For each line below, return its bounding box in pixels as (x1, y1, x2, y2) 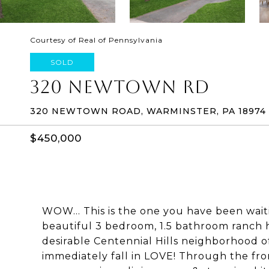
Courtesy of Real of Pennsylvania (30, 35, 163, 44)
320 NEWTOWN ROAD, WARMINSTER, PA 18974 (30, 106, 266, 116)
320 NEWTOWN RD (30, 76, 210, 97)
